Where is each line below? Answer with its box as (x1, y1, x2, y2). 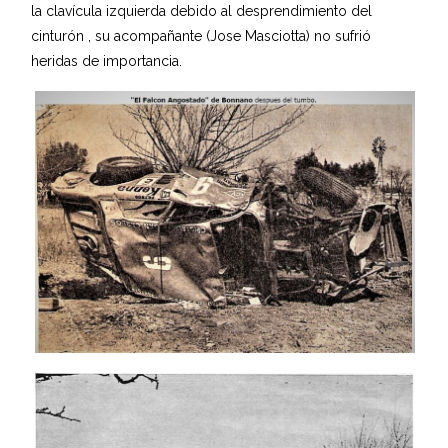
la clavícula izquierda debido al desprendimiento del (31, 2, 373, 19)
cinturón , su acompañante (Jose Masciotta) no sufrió (31, 27, 372, 44)
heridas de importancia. (31, 52, 183, 69)
